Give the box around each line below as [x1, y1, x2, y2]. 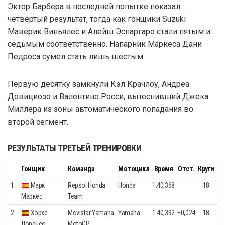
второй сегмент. [8, 117, 68, 127]
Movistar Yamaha [68, 208, 114, 217]
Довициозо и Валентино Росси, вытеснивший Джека [8, 91, 208, 101]
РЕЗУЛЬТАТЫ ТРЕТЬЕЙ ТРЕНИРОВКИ [8, 142, 142, 153]
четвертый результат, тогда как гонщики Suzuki [8, 14, 186, 24]
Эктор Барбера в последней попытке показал [8, 1, 180, 11]
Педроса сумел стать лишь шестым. [8, 51, 145, 61]
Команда [68, 164, 95, 173]
